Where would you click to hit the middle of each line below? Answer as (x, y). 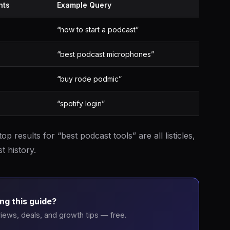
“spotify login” (81, 103)
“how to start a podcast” (98, 30)
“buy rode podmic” (89, 79)
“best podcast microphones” (106, 54)
